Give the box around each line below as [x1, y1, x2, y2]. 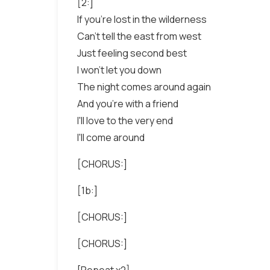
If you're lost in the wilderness [77, 13, 207, 26]
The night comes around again [77, 80, 211, 93]
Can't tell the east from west [77, 30, 201, 43]
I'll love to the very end [77, 114, 173, 127]
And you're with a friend [77, 97, 178, 110]
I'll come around [77, 131, 145, 144]
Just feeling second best [77, 46, 187, 60]
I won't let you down [77, 63, 162, 77]
